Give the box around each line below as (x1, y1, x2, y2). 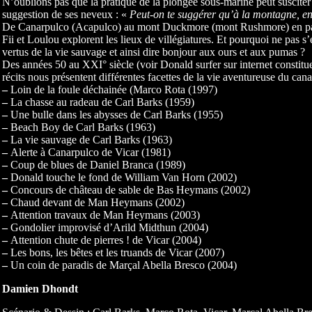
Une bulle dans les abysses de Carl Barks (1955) (7, 108, 223, 120)
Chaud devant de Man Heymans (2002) (7, 196, 185, 208)
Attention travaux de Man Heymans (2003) (7, 208, 200, 221)
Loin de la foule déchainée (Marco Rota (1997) (7, 83, 217, 95)
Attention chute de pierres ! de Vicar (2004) (7, 233, 201, 246)
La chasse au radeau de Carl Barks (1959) (7, 95, 194, 108)
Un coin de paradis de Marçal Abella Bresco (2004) (7, 258, 237, 271)
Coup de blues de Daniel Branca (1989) (7, 158, 185, 171)
